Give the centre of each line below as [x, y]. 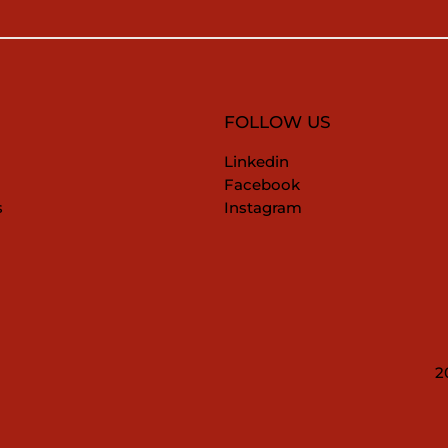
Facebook [266, 184]
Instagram [263, 207]
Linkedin [256, 161]
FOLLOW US [277, 121]
